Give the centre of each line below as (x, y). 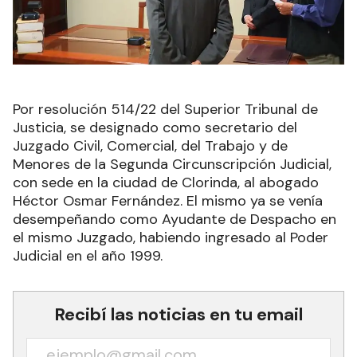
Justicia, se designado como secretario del (155, 128)
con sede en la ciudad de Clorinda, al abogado (166, 183)
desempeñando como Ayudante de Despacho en (175, 220)
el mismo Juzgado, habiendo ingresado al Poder (171, 238)
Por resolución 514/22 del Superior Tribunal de (165, 110)
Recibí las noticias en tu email (178, 315)
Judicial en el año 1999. (88, 256)
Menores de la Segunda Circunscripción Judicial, (172, 165)
